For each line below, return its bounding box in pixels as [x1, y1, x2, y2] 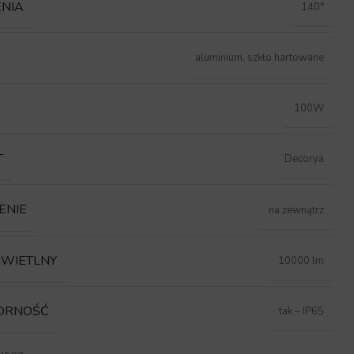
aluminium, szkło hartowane [195, 51, 325, 66]
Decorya [284, 152, 325, 167]
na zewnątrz [269, 202, 325, 217]
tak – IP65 [279, 303, 325, 318]
